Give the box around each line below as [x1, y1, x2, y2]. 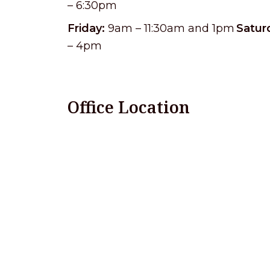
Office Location [67, 95, 190, 118]
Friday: [67, 21, 105, 35]
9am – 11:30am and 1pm [105, 21, 234, 35]
